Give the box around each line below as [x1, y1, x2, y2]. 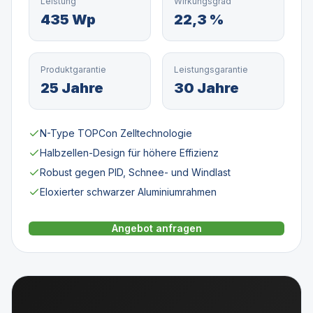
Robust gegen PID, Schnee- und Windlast [40, 166, 231, 178]
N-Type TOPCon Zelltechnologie [40, 127, 192, 139]
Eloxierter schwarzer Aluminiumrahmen [40, 186, 217, 198]
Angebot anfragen [111, 222, 202, 234]
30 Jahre [174, 80, 239, 96]
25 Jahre [41, 80, 103, 96]
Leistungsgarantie [174, 64, 248, 75]
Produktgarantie [41, 64, 106, 75]
